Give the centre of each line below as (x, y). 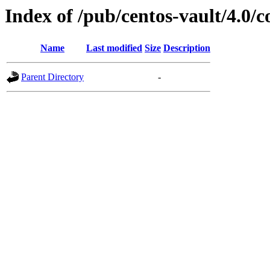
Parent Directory (52, 77)
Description (187, 48)
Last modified (114, 48)
